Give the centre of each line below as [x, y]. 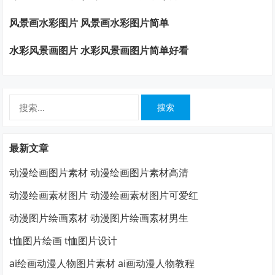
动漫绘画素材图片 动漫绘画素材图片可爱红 [104, 196]
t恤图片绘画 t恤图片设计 [64, 241]
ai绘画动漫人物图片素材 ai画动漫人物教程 [102, 264]
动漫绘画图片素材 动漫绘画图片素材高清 [99, 173]
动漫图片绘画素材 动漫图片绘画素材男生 [99, 218]
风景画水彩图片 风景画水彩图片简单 [89, 23]
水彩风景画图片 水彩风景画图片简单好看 [99, 51]
